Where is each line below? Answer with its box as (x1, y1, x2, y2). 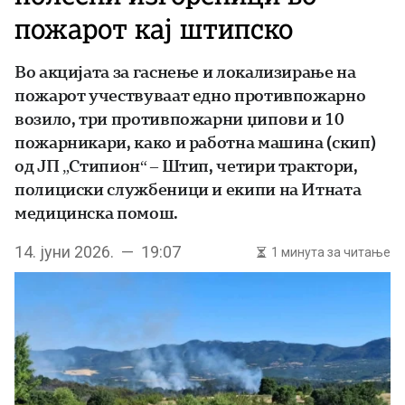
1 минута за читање (271, 245, 391, 259)
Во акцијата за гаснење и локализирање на (14, 62, 356, 81)
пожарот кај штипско (14, 12, 293, 46)
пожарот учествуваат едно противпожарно (14, 86, 366, 105)
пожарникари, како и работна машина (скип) (14, 133, 376, 152)
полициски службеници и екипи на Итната (14, 180, 362, 199)
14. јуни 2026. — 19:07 (14, 242, 181, 261)
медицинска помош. (14, 203, 178, 222)
